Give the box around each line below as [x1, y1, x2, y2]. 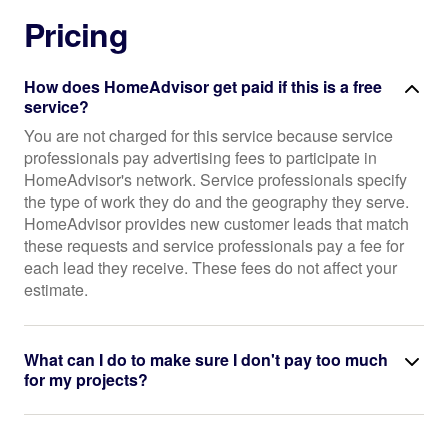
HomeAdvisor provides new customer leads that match [24, 212, 409, 235]
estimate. [24, 278, 88, 301]
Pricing [24, 11, 128, 57]
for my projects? [24, 368, 148, 391]
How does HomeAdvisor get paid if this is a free [24, 75, 382, 98]
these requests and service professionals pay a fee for [24, 234, 404, 257]
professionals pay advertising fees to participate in [24, 146, 377, 169]
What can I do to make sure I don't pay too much [24, 348, 388, 371]
